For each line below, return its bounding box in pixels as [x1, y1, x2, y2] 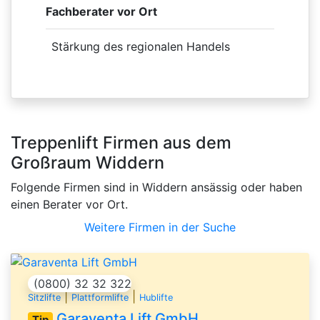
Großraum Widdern [11, 151, 164, 173]
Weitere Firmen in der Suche [84, 219, 236, 234]
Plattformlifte [71, 292, 129, 304]
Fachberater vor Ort [46, 4, 157, 19]
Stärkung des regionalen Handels [51, 39, 230, 54]
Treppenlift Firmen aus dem [11, 131, 231, 153]
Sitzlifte [28, 292, 61, 304]
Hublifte [139, 292, 173, 304]
